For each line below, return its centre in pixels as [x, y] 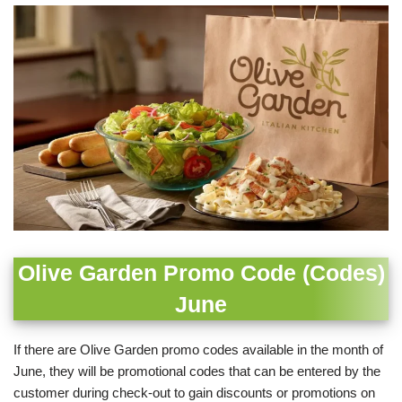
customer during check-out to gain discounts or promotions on [194, 392]
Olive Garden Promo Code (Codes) [201, 273]
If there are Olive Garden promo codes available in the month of [198, 349]
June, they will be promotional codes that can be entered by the [197, 371]
